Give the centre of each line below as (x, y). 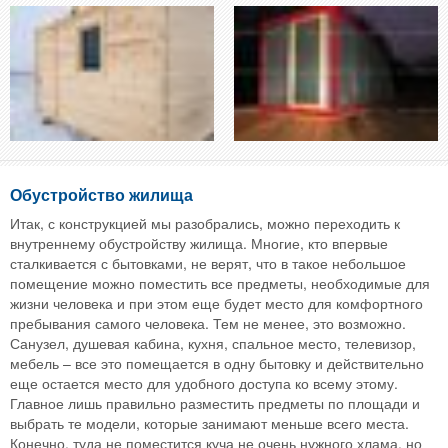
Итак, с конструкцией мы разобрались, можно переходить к (205, 222)
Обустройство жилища (101, 194)
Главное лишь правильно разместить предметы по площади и (215, 402)
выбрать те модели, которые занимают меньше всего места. (209, 422)
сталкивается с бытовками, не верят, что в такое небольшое (208, 262)
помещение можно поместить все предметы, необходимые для (220, 282)
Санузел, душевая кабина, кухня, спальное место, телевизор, (213, 342)
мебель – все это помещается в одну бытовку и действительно (217, 362)
